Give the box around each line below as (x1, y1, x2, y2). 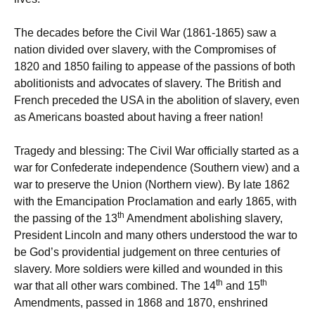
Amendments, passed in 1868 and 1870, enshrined (14, 297, 268, 309)
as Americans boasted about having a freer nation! (14, 111, 263, 124)
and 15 (223, 280, 260, 292)
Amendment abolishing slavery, (124, 212, 283, 225)
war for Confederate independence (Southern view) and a (14, 162, 300, 174)
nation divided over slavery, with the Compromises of (14, 44, 276, 56)
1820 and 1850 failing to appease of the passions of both (14, 60, 295, 73)
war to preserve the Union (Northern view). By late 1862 (14, 179, 290, 191)
